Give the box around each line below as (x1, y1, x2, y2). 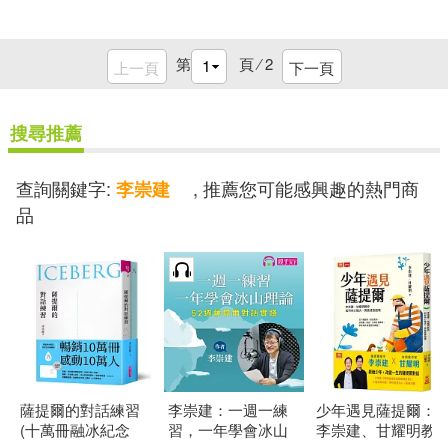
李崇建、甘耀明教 (316, 418, 436, 440)
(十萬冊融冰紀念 (20, 418, 130, 440)
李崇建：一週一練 (168, 398, 288, 420)
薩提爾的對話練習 (20, 398, 140, 420)
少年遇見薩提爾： (316, 398, 436, 420)
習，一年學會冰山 (168, 418, 288, 440)
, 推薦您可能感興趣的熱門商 (193, 174, 419, 201)
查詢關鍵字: (16, 174, 116, 201)
